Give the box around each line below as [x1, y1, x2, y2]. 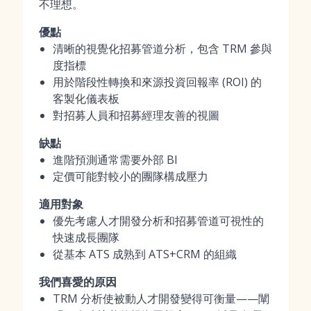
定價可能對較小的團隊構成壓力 [53, 169, 208, 184]
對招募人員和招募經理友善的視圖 [53, 108, 219, 123]
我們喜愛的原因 [39, 274, 117, 289]
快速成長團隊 [53, 230, 119, 245]
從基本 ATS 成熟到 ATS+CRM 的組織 [53, 246, 237, 262]
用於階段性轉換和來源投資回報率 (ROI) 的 [53, 74, 262, 90]
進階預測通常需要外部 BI [53, 152, 178, 167]
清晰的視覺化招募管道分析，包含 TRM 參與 [53, 41, 272, 56]
